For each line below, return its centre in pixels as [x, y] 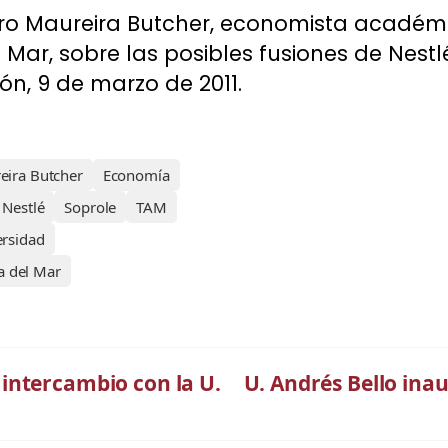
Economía [136, 175]
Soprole [90, 207]
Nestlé [23, 207]
